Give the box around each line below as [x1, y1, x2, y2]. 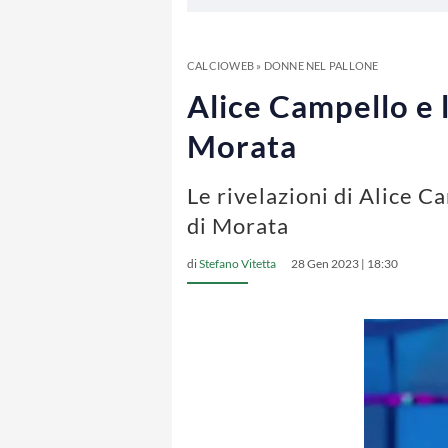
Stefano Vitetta [199, 256, 276, 271]
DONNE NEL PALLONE [263, 59, 379, 72]
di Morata [187, 212, 289, 239]
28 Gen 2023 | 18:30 [291, 256, 398, 271]
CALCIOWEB [187, 59, 254, 72]
